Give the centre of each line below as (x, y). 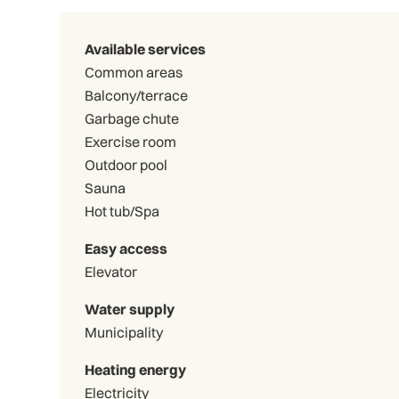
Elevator (111, 271)
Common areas (134, 72)
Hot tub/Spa (122, 211)
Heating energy (136, 369)
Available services (146, 49)
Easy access (126, 248)
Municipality (124, 332)
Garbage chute (132, 118)
